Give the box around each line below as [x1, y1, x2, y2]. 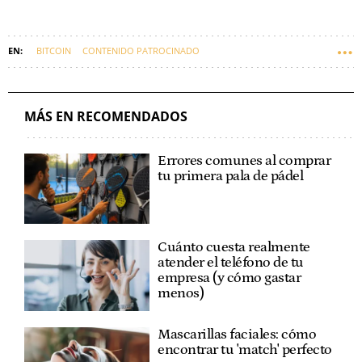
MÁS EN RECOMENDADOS [24, 107, 187, 125]
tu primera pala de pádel [158, 168, 304, 184]
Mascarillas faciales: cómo [158, 326, 317, 343]
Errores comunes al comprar [158, 153, 331, 169]
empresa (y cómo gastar [158, 270, 301, 287]
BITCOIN [36, 44, 71, 57]
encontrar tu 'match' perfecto [158, 341, 332, 358]
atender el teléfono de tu [158, 255, 304, 271]
